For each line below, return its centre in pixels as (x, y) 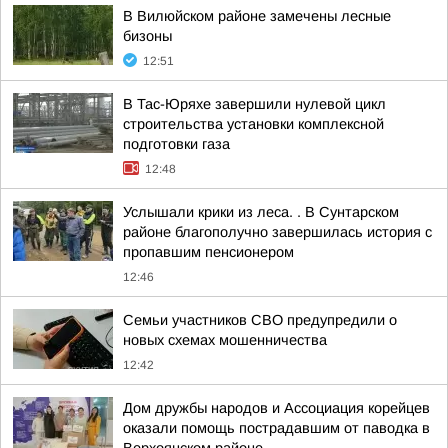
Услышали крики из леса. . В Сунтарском (261, 212)
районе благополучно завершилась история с (277, 232)
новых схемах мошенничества (225, 340)
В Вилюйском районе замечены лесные (257, 16)
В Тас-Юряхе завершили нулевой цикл (254, 104)
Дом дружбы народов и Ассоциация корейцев (276, 408)
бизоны (147, 36)
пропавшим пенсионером (208, 252)
